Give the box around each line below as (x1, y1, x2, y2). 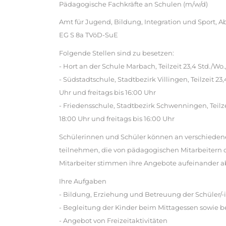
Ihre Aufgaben (59, 177, 106, 185)
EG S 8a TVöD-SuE (59, 31, 118, 39)
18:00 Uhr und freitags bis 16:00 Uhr (59, 115, 175, 123)
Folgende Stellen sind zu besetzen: (59, 49, 174, 58)
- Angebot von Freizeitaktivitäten (59, 216, 167, 224)
